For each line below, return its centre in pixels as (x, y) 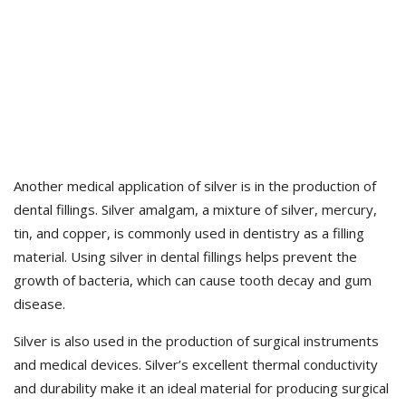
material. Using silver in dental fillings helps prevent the (185, 256)
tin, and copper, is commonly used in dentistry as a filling (189, 233)
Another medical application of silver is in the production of (195, 186)
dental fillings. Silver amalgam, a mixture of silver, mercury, (195, 209)
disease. (39, 304)
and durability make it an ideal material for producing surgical (201, 388)
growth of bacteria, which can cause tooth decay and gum (193, 280)
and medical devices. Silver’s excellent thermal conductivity (196, 364)
